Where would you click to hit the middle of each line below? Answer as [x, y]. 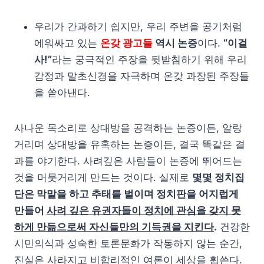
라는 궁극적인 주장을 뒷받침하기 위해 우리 [149, 60]
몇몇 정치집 [218, 178]
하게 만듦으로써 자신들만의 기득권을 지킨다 [114, 227]
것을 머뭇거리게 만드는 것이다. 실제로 [103, 178]
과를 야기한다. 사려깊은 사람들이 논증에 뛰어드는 [128, 161]
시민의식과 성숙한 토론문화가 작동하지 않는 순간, [128, 244]
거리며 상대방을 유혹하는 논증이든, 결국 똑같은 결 [130, 145]
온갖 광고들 [126, 43]
